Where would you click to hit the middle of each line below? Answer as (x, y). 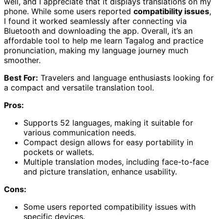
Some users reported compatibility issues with (109, 207)
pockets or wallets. (59, 152)
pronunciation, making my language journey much (96, 51)
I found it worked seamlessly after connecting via (95, 21)
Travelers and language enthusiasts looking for (126, 78)
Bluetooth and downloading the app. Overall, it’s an (98, 31)
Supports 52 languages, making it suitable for (108, 123)
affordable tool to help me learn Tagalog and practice (104, 41)
